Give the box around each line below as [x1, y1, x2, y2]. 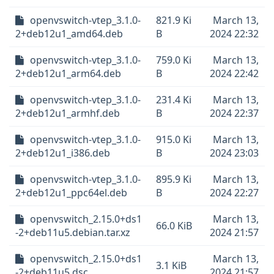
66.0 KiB [156, 219, 192, 232]
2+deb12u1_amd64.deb [15, 27, 123, 40]
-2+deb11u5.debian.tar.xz [15, 226, 130, 239]
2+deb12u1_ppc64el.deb [15, 186, 127, 199]
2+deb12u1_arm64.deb [15, 67, 121, 80]
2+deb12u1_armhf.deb [15, 106, 120, 120]
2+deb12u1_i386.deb [15, 146, 110, 160]
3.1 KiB [156, 259, 187, 272]
